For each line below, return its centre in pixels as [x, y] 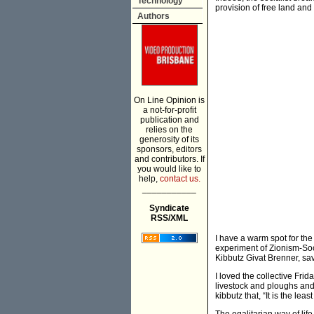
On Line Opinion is [169, 100]
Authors [153, 16]
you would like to [169, 169]
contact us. [180, 179]
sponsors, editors [169, 149]
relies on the [169, 130]
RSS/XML [169, 218]
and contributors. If [169, 159]
